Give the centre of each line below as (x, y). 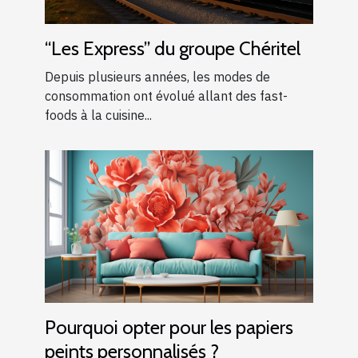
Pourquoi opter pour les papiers (169, 328)
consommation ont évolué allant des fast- (166, 95)
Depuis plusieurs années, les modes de (157, 76)
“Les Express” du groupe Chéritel (173, 48)
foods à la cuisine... (98, 115)
